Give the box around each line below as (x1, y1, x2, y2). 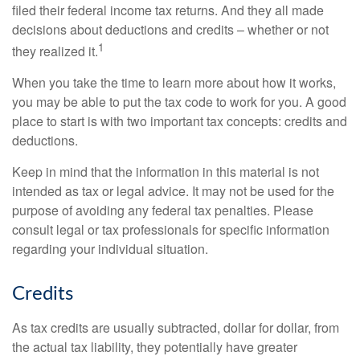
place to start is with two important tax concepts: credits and (12, 112, 347, 131)
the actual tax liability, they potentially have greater (12, 337, 297, 357)
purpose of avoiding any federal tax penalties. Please (12, 201, 313, 220)
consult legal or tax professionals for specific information (12, 220, 329, 239)
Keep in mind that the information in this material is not (12, 162, 319, 182)
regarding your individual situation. (12, 239, 208, 259)
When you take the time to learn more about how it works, (12, 73, 336, 92)
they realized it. (12, 42, 98, 61)
